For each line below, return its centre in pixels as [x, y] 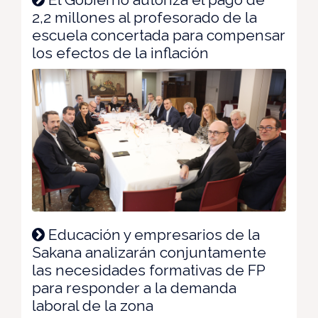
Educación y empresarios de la [152, 234]
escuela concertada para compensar [159, 35]
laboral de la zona [93, 305]
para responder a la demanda [134, 287]
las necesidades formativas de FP [148, 270]
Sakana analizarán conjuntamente [149, 252]
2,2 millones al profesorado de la [144, 17]
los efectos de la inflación [120, 53]
